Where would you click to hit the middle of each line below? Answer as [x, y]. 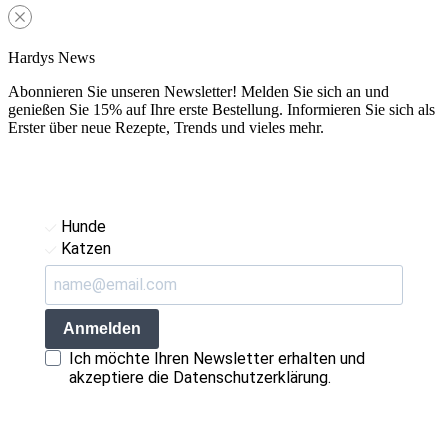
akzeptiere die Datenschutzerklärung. [200, 377]
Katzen [84, 248]
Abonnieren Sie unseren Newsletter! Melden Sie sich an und [198, 91]
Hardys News [51, 57]
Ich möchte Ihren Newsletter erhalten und [217, 358]
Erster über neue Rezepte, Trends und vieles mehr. [166, 127]
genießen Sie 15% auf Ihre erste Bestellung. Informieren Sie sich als [221, 109]
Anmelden [102, 329]
